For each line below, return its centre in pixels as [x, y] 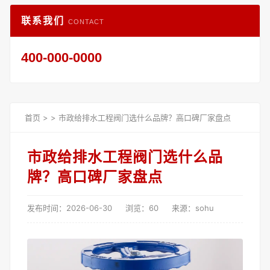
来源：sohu [193, 208]
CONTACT [86, 22]
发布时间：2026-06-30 [70, 208]
